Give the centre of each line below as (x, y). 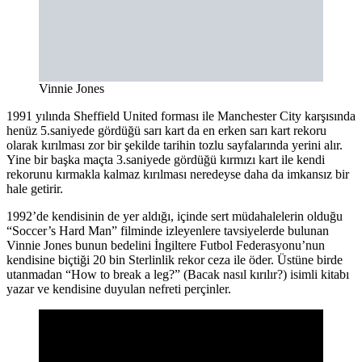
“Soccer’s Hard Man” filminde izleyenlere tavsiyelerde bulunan (168, 230)
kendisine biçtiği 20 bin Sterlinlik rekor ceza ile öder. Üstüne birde (175, 259)
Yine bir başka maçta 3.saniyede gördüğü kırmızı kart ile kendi (166, 159)
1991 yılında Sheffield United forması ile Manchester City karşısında (181, 116)
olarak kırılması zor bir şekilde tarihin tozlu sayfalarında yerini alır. (175, 145)
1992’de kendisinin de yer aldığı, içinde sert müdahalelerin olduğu (175, 216)
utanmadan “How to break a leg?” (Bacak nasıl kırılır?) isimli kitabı (178, 274)
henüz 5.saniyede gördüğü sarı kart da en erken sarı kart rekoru (166, 130)
